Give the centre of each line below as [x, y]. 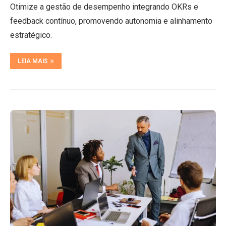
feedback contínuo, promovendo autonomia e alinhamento [111, 21]
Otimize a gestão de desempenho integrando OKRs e [104, 7]
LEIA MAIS [33, 61]
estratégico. [31, 35]
